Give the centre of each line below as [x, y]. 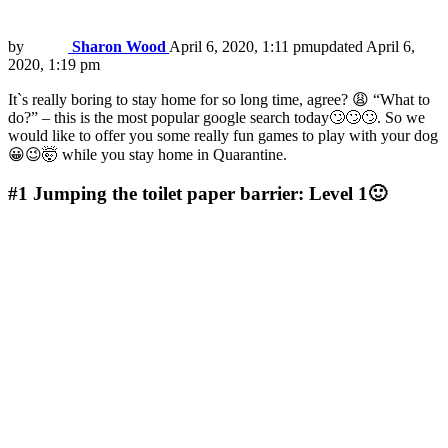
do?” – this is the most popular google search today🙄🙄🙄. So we [216, 118]
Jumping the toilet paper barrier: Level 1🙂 [210, 193]
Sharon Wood [119, 47]
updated [339, 47]
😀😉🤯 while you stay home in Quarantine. [147, 155]
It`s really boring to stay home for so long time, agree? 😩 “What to [219, 100]
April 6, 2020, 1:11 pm [241, 47]
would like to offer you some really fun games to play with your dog [223, 136]
